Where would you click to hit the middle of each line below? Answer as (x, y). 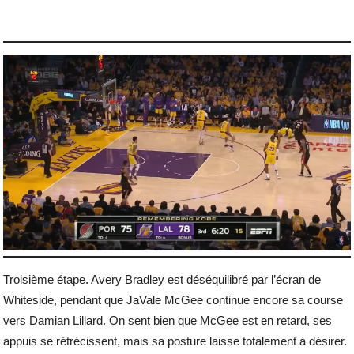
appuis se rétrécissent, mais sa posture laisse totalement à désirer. (175, 341)
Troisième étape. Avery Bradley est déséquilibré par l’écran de (162, 280)
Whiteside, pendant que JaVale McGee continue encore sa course (173, 300)
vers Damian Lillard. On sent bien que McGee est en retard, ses (168, 321)
